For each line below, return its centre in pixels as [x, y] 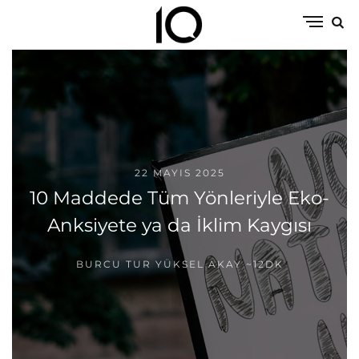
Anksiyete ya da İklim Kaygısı [179, 225]
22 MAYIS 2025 [179, 172]
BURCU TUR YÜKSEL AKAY [159, 264]
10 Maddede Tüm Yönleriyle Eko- [179, 198]
